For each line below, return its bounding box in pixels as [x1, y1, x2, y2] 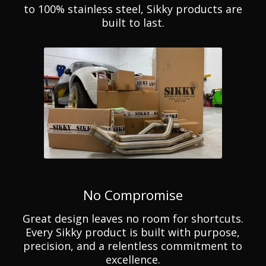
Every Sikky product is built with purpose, [26, 224, 240, 239]
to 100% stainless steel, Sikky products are [23, 2, 242, 17]
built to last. [101, 15, 164, 30]
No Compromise [83, 186, 183, 205]
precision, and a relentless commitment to [23, 238, 243, 253]
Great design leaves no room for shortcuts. [22, 211, 243, 226]
